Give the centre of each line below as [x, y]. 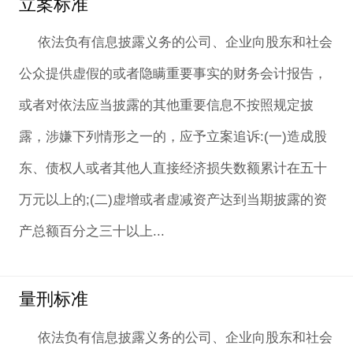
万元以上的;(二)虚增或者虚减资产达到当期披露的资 [173, 200]
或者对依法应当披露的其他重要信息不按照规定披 [166, 106]
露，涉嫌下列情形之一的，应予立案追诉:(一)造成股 [173, 137]
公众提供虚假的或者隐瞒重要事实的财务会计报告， [173, 74]
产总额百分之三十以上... [91, 232]
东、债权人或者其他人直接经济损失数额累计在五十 [173, 169]
